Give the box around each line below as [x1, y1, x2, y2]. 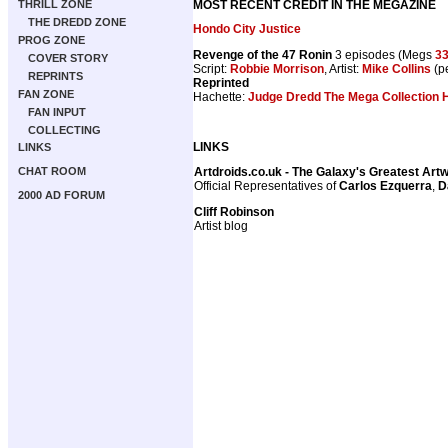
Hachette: [193, 89, 248, 104]
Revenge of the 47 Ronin [193, 47, 332, 62]
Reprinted [193, 75, 249, 90]
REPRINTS [28, 70, 83, 82]
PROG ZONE [18, 34, 85, 46]
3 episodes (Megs [332, 47, 435, 62]
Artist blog [194, 218, 248, 233]
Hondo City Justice [193, 21, 301, 36]
